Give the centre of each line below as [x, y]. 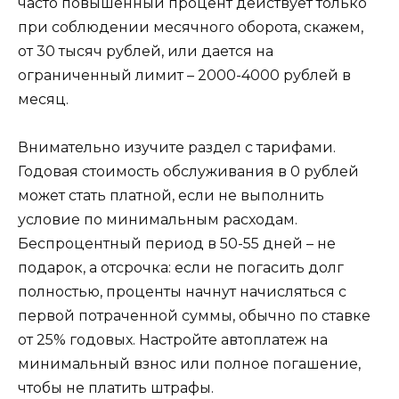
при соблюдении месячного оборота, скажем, [191, 28]
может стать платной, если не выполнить [171, 196]
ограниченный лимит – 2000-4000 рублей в [184, 76]
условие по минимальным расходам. [158, 220]
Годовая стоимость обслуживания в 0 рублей [188, 172]
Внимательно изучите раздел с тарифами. [177, 148]
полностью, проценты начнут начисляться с [182, 292]
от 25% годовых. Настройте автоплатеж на [173, 340]
